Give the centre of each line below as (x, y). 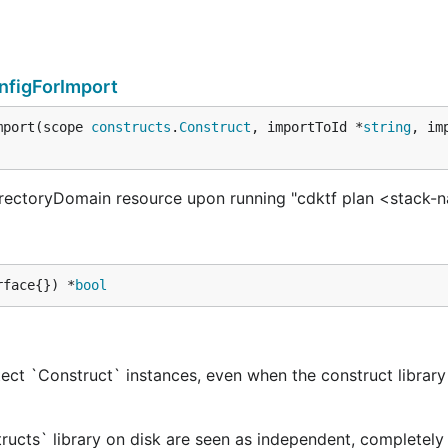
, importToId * (307, 126)
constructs (131, 126)
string (387, 126)
